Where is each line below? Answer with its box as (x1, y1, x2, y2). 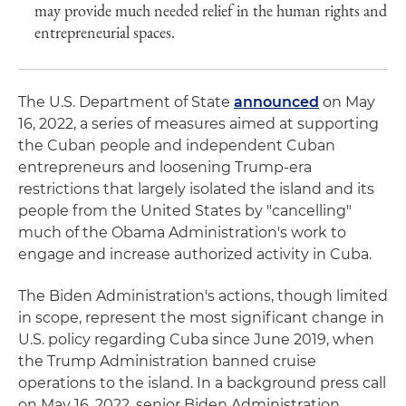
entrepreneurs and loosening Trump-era (18, 159, 312, 176)
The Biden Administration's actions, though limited (18, 287, 388, 304)
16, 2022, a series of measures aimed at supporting (18, 115, 379, 132)
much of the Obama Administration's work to (18, 224, 346, 241)
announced (234, 93, 319, 111)
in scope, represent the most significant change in (18, 309, 384, 326)
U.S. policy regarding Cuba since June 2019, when (18, 331, 374, 348)
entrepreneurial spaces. (34, 22, 175, 43)
